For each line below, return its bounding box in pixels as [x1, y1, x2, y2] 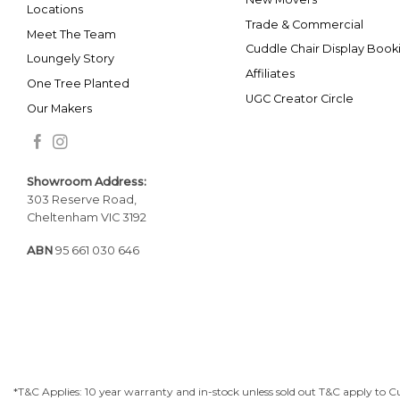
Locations [27, 3, 83, 17]
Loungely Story [27, 52, 114, 66]
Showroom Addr [27, 175, 123, 189]
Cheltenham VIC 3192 [27, 211, 146, 225]
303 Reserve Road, [27, 193, 137, 207]
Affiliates [245, 67, 295, 81]
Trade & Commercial [245, 17, 363, 31]
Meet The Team [27, 27, 116, 41]
